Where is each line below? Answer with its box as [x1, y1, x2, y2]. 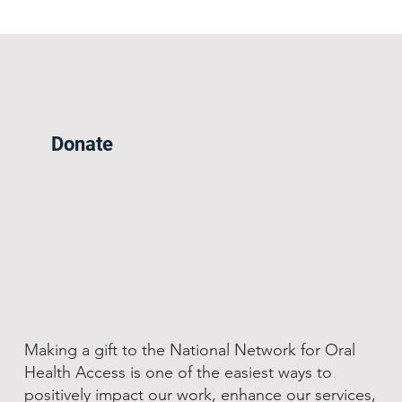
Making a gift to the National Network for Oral [23, 340, 355, 361]
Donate [51, 132, 114, 155]
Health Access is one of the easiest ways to [23, 363, 332, 383]
